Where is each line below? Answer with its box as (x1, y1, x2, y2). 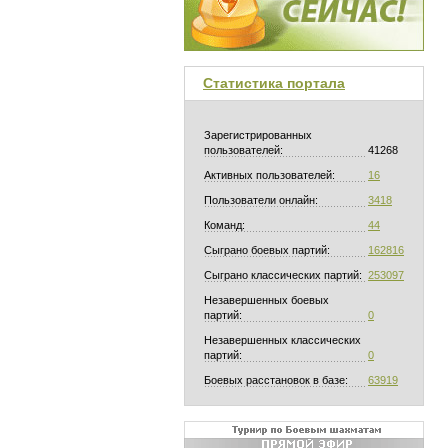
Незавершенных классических (204, 334, 361, 346)
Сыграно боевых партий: (204, 244, 333, 256)
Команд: (204, 219, 248, 231)
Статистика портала (203, 75, 345, 91)
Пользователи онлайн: (204, 194, 321, 206)
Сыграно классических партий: (204, 269, 365, 281)
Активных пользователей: (204, 169, 338, 181)
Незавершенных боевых (204, 294, 329, 306)
